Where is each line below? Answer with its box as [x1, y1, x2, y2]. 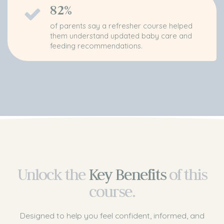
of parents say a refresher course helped [50, 21, 192, 31]
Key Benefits [88, 164, 166, 185]
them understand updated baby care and [50, 31, 192, 41]
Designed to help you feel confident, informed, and [19, 210, 204, 221]
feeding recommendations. [50, 41, 142, 51]
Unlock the [17, 164, 85, 185]
